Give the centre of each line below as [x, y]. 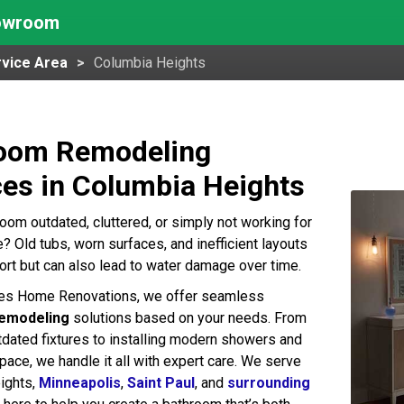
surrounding [269, 383]
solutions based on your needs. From [188, 318]
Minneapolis [80, 383]
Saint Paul [161, 383]
